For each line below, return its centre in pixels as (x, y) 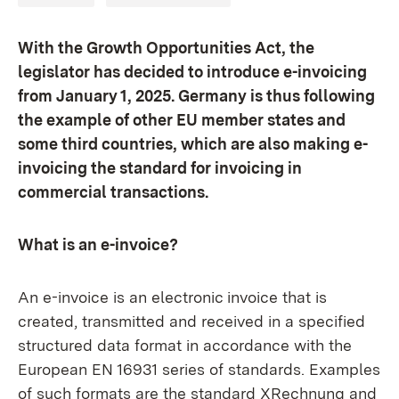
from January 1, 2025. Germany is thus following (196, 96)
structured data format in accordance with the (185, 345)
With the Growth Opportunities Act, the (166, 48)
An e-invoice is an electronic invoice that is (172, 297)
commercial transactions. (113, 192)
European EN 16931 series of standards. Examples (199, 369)
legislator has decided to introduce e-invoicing (192, 72)
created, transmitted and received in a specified (191, 321)
